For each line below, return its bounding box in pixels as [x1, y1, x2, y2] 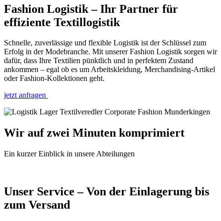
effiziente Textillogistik [4, 15, 120, 29]
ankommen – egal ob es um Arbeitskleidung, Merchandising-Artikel [4, 65, 215, 74]
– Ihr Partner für [91, 2, 178, 15]
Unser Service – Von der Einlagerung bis [4, 185, 209, 198]
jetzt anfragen [4, 91, 48, 100]
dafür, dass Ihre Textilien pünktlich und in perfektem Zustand [4, 56, 193, 65]
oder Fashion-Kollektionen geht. [4, 74, 109, 83]
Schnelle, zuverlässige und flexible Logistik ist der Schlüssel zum [4, 38, 206, 47]
